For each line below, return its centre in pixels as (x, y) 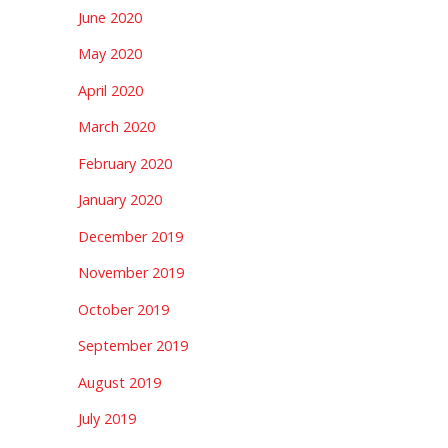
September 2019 (132, 346)
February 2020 (124, 163)
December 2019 (130, 236)
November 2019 (130, 273)
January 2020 (119, 200)
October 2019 (123, 309)
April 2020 (110, 90)
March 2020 (116, 127)
